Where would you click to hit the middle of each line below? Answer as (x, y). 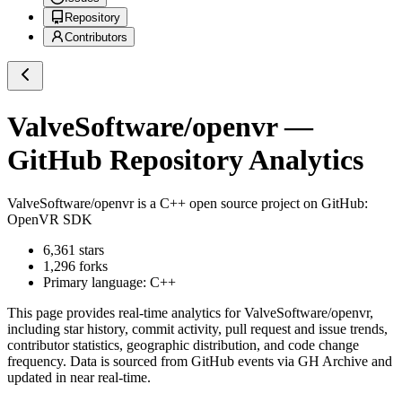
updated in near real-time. (79, 378)
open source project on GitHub (275, 204)
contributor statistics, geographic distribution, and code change (183, 345)
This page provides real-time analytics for (126, 313)
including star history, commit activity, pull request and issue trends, (197, 329)
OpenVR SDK (50, 220)
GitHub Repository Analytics (185, 159)
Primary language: (96, 283)
